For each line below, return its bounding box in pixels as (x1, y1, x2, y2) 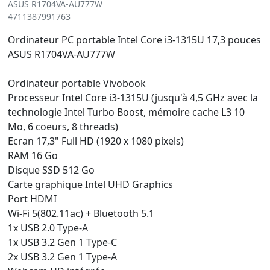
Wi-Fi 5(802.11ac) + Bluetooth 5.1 (8, 207, 154, 220)
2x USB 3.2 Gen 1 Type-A (8, 250, 117, 263)
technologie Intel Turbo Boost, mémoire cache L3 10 (8, 105, 245, 119)
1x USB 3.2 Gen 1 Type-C (8, 236, 117, 249)
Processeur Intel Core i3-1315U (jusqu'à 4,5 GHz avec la (8, 91, 258, 104)
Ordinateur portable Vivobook (8, 77, 146, 90)
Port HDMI (8, 192, 57, 206)
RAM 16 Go (8, 149, 58, 162)
